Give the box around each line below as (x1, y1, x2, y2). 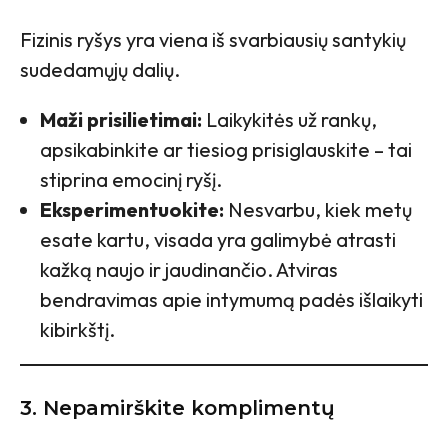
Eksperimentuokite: (40, 197, 224, 223)
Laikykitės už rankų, (202, 107, 377, 133)
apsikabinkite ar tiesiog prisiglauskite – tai (40, 137, 412, 163)
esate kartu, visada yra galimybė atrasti (40, 227, 396, 253)
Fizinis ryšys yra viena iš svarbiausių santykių (20, 27, 406, 53)
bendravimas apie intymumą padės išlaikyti (40, 287, 423, 313)
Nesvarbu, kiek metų (224, 197, 412, 223)
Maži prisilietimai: (40, 107, 202, 133)
